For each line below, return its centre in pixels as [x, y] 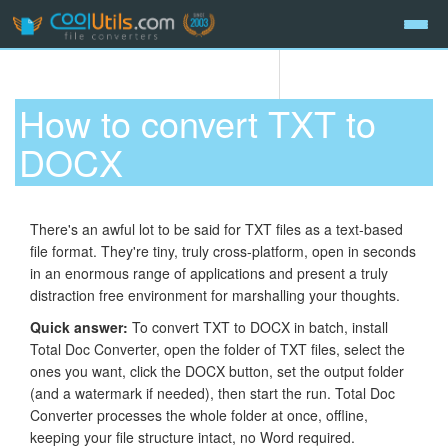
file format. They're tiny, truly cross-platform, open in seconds [223, 250]
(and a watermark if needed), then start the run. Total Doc [212, 392]
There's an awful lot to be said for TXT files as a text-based [216, 228]
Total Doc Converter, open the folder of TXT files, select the [217, 348]
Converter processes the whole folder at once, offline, [199, 414]
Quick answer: [79, 326]
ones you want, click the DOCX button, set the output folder [217, 370]
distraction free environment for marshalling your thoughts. [215, 294]
